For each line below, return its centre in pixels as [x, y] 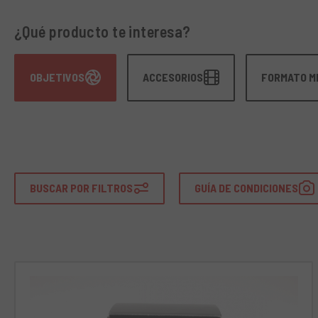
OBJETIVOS [57, 77]
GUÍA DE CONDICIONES [246, 188]
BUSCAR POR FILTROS [81, 188]
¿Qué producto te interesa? [103, 31]
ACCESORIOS [172, 77]
